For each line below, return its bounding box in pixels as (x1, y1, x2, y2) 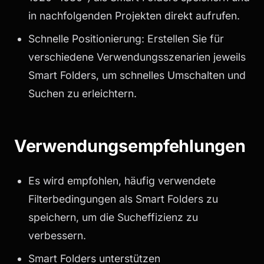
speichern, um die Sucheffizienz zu (28, 210, 198, 223)
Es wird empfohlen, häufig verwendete (28, 174, 216, 187)
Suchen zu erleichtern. (28, 87, 137, 100)
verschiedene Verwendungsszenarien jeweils (28, 51, 246, 64)
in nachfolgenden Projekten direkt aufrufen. (28, 9, 240, 22)
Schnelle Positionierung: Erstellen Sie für (28, 32, 224, 45)
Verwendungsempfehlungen (14, 136, 246, 157)
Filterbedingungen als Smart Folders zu (28, 192, 218, 205)
